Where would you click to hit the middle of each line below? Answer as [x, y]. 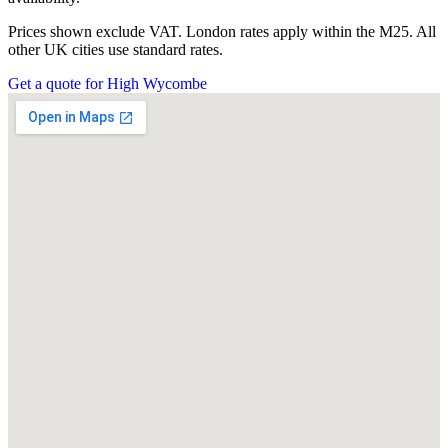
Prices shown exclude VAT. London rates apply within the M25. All [222, 31]
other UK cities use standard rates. [115, 49]
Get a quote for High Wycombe [107, 83]
